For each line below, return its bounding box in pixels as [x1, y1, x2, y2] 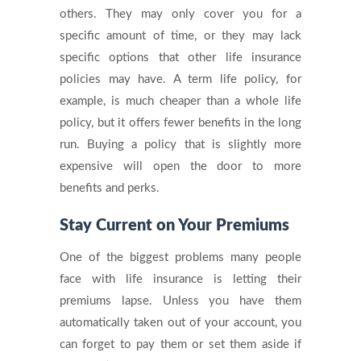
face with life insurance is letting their [60, 272, 301, 285]
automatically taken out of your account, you [60, 316, 301, 329]
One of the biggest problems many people [60, 251, 301, 263]
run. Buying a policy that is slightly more [60, 138, 301, 151]
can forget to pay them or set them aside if [60, 338, 301, 351]
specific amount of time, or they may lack [60, 29, 301, 42]
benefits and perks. [60, 181, 160, 194]
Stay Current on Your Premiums [60, 217, 289, 234]
